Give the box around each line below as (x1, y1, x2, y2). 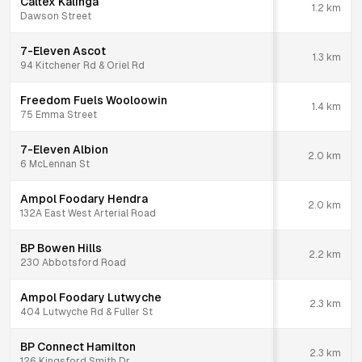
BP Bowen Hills (20, 242, 102, 255)
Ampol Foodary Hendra (20, 192, 148, 205)
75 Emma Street (20, 109, 97, 120)
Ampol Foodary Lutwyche (20, 291, 162, 304)
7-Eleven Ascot (20, 44, 106, 57)
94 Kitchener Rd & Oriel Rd (20, 60, 145, 71)
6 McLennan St (20, 158, 90, 170)
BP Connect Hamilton (20, 340, 136, 353)
